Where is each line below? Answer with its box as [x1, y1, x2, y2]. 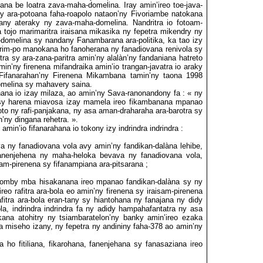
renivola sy [165, 45, 203, 53]
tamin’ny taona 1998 [130, 71, 203, 80]
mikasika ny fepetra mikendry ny [89, 27, 203, 36]
